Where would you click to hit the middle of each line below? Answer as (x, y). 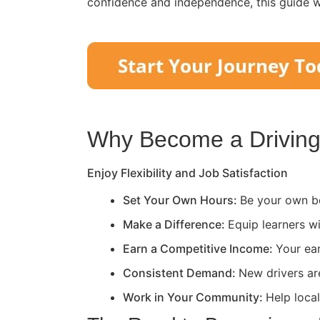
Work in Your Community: (194, 297)
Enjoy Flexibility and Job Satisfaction (187, 172)
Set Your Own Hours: (181, 200)
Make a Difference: (175, 224)
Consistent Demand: (181, 272)
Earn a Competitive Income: (199, 248)
